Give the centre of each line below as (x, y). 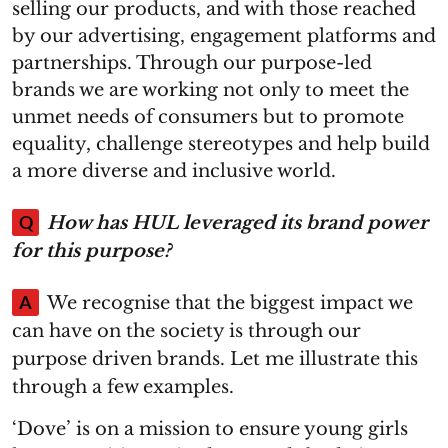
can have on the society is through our (186, 331)
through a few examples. (123, 387)
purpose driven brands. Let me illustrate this (215, 359)
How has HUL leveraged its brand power (237, 223)
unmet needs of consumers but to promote (208, 117)
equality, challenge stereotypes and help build (221, 144)
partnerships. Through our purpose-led (192, 63)
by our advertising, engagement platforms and (224, 36)
